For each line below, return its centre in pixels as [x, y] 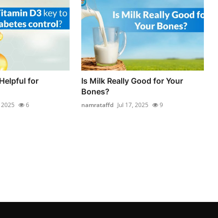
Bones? [96, 91]
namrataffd [98, 105]
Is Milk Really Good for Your [132, 81]
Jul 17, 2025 [133, 105]
